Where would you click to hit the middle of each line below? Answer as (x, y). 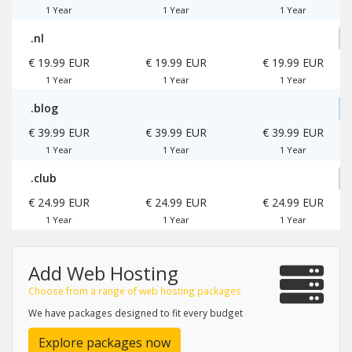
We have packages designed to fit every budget (136, 312)
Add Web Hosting (103, 273)
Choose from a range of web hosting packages (135, 290)
